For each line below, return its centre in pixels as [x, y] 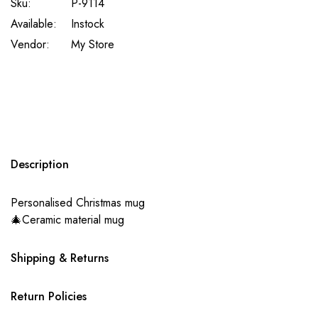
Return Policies [49, 296]
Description [40, 164]
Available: [34, 23]
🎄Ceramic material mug [67, 219]
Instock [88, 23]
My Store [93, 44]
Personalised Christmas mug [78, 202]
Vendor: [30, 44]
